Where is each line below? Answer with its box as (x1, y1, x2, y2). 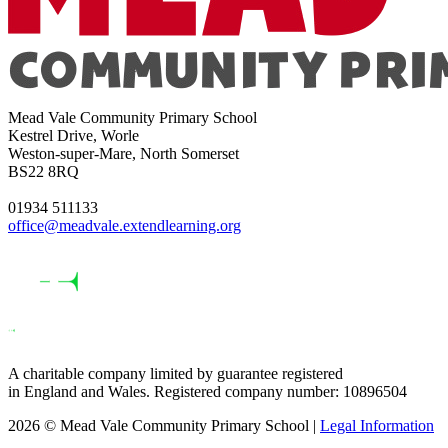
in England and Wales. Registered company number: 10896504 (8, 383, 407, 401)
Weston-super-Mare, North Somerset (8, 145, 239, 163)
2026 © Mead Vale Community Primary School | (8, 417, 320, 435)
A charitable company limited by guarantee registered (8, 365, 343, 383)
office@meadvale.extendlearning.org (8, 217, 241, 235)
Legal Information (320, 417, 434, 435)
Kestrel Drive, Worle (8, 127, 139, 145)
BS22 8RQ (8, 163, 79, 181)
